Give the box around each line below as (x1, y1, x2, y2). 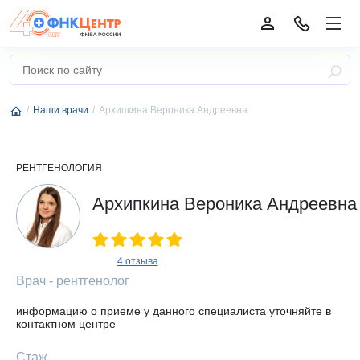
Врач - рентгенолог (16, 274, 129, 288)
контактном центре (16, 317, 116, 330)
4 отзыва (117, 256, 158, 267)
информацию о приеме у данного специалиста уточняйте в (16, 305, 331, 317)
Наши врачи (33, 104, 88, 116)
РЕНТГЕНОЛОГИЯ (16, 162, 102, 174)
